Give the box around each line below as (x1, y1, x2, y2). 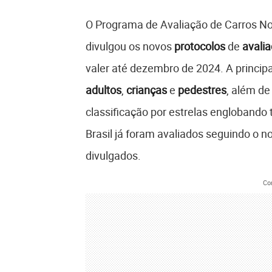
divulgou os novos (85, 38, 174, 53)
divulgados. (85, 148, 141, 163)
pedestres (177, 82, 226, 97)
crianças (123, 82, 167, 97)
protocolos (174, 38, 225, 53)
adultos (85, 82, 121, 97)
